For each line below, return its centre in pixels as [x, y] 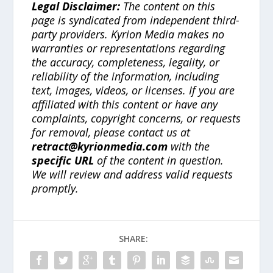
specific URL [63, 160]
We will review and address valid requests [133, 174]
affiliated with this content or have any [125, 104]
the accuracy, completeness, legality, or [126, 62]
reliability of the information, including [126, 76]
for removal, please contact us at [111, 132]
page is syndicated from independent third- [136, 20]
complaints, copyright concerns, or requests [136, 118]
